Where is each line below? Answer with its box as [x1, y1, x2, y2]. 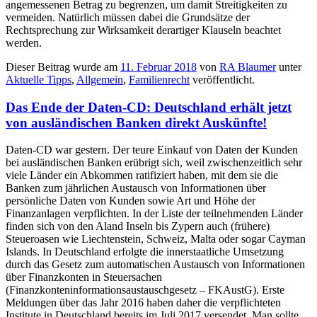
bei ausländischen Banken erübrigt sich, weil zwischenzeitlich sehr [6, 156, 302, 169]
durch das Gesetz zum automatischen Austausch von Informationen [6, 258, 305, 271]
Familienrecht [129, 74, 190, 86]
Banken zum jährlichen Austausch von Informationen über [6, 182, 266, 195]
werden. [6, 37, 42, 50]
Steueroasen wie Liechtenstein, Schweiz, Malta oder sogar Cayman [6, 233, 306, 246]
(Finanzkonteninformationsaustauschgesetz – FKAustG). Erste [6, 284, 284, 296]
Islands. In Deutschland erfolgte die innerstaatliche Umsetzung [6, 246, 284, 258]
